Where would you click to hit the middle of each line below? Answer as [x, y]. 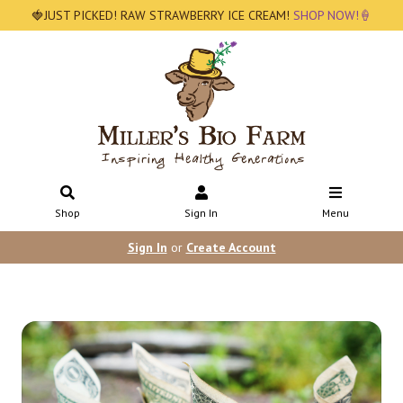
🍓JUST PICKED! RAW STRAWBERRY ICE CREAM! [161, 15]
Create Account [231, 247]
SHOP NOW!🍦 [331, 15]
